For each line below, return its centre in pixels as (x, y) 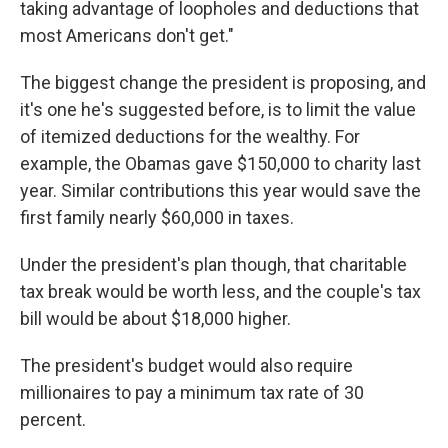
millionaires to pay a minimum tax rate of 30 (192, 392)
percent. (53, 419)
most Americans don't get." (127, 35)
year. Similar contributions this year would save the (220, 190)
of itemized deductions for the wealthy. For (190, 136)
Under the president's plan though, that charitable (213, 264)
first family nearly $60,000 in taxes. (157, 217)
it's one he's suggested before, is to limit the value (218, 109)
